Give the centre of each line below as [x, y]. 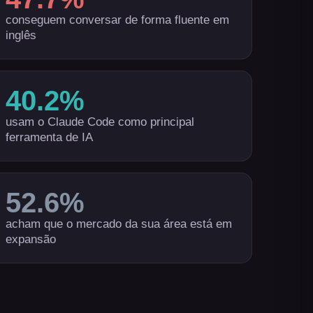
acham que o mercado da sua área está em [118, 224]
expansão [30, 239]
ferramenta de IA [49, 137]
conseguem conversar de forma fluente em [117, 20]
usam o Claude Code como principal [100, 122]
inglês [21, 35]
